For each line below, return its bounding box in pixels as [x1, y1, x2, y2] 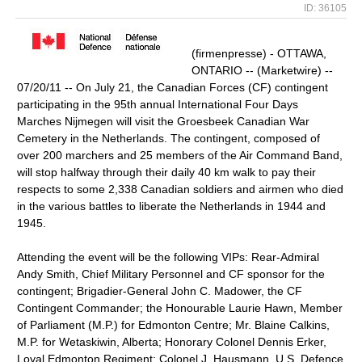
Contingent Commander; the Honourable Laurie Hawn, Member [17, 301, 343, 314]
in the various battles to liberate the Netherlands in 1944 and [17, 200, 326, 213]
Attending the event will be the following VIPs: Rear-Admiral [17, 250, 320, 263]
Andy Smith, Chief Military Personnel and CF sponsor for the [17, 267, 326, 280]
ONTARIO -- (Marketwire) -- [192, 64, 334, 77]
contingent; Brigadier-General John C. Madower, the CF [17, 284, 303, 297]
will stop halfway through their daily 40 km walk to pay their [17, 166, 317, 179]
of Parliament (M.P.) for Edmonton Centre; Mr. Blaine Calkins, [17, 318, 330, 331]
